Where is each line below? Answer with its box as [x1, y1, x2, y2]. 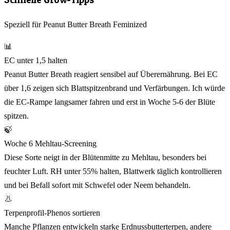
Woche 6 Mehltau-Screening [4, 139, 97, 148]
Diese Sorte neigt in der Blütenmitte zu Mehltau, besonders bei [4, 152, 206, 162]
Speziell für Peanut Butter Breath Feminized [4, 20, 147, 29]
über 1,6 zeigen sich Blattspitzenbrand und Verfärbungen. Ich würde [4, 83, 225, 92]
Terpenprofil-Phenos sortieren [4, 208, 100, 217]
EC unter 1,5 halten [4, 55, 67, 65]
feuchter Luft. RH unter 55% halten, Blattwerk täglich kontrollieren [4, 166, 222, 176]
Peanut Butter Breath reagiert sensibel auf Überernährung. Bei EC [4, 69, 218, 79]
